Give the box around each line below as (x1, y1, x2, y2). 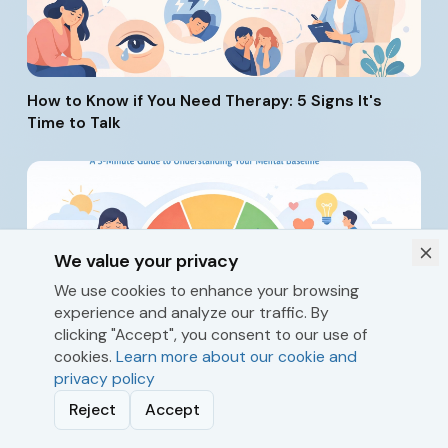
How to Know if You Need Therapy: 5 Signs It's (27, 90, 382, 111)
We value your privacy (54, 249, 239, 273)
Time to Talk (27, 112, 121, 133)
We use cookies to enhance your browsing (54, 279, 359, 301)
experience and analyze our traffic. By (54, 301, 329, 323)
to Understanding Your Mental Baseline (27, 340, 333, 362)
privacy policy (54, 367, 155, 389)
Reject (68, 398, 116, 420)
